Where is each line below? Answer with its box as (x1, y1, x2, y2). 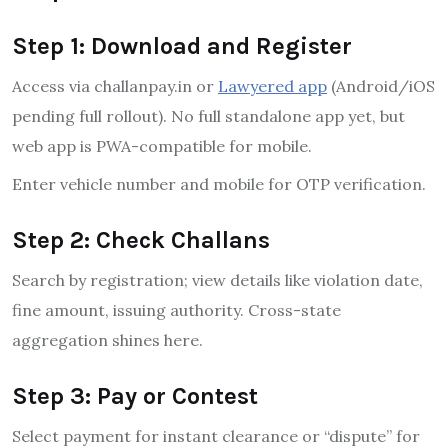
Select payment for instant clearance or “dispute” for (12, 425, 420, 446)
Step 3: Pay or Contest (12, 381, 258, 410)
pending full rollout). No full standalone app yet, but (12, 105, 405, 126)
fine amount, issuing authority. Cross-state (12, 299, 341, 320)
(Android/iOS (327, 75, 435, 96)
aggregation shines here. (12, 329, 203, 350)
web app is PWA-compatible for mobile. (12, 135, 312, 156)
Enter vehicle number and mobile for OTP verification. (12, 173, 426, 194)
